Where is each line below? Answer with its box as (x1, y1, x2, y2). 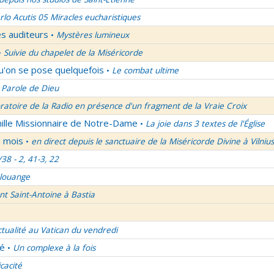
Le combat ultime (112, 65, 179, 76)
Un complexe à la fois (13, 242, 95, 253)
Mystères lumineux (56, 29, 129, 40)
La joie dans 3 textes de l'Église (146, 118, 265, 129)
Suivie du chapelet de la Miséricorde (4, 47, 143, 58)
